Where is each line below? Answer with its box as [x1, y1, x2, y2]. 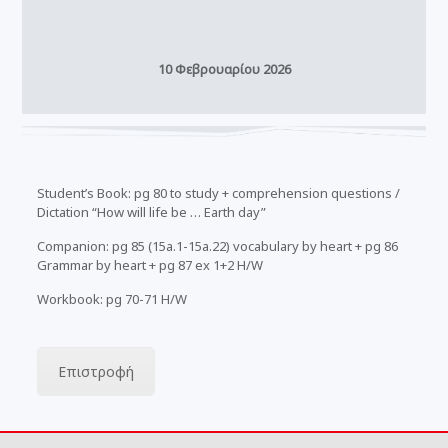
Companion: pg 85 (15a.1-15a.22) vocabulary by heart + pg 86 [36, 236, 398, 255]
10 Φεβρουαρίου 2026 [157, 59, 291, 78]
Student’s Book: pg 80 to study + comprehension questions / [36, 183, 400, 202]
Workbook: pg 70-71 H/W [36, 289, 187, 308]
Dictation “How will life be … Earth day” [36, 202, 266, 221]
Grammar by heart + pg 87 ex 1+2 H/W [36, 255, 263, 274]
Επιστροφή [57, 361, 134, 381]
